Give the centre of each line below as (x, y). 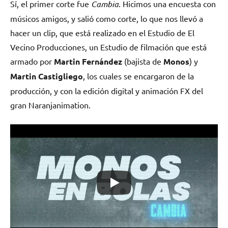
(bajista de (143, 61)
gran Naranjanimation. (50, 105)
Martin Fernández (88, 61)
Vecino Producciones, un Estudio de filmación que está (108, 47)
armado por (32, 61)
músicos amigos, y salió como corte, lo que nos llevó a (107, 18)
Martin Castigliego (47, 76)
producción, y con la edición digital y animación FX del (107, 90)
